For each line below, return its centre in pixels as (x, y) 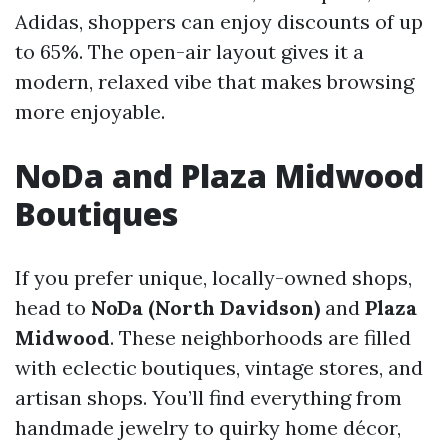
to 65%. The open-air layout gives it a (189, 52)
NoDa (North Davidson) (205, 308)
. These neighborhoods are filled (260, 338)
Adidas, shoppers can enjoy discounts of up (219, 22)
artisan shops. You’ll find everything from (208, 398)
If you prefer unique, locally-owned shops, (213, 278)
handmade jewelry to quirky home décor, (208, 428)
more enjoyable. (90, 112)
